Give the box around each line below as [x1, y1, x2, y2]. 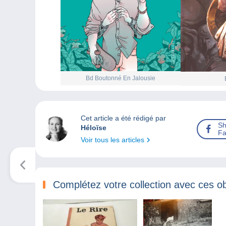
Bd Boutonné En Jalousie [86, 75, 155, 82]
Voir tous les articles [80, 136, 146, 144]
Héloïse [80, 124, 106, 132]
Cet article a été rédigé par [80, 114, 166, 123]
